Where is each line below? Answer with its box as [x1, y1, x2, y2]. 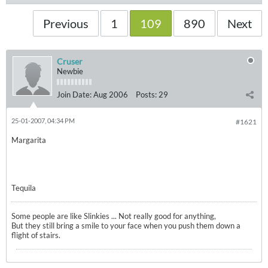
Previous [43, 16, 89, 31]
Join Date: [57, 90, 92, 99]
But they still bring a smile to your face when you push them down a [11, 221, 240, 230]
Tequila [11, 183, 36, 193]
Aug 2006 [93, 90, 128, 99]
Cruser [57, 56, 83, 66]
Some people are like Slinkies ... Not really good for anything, [11, 211, 216, 221]
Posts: [136, 90, 157, 99]
